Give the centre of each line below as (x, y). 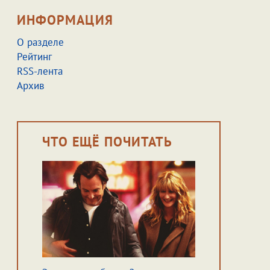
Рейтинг (34, 57)
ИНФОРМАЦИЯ (65, 20)
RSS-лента (39, 71)
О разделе (40, 42)
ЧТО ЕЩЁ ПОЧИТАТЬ (107, 142)
